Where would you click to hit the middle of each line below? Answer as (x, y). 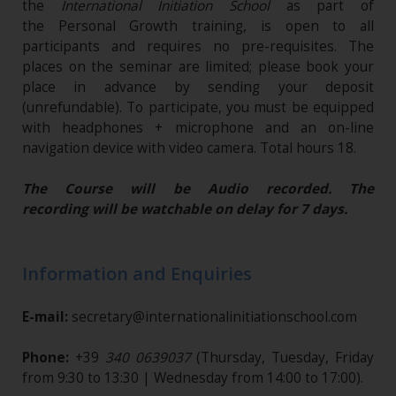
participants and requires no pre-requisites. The (198, 47)
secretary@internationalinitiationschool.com (213, 317)
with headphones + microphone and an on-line (198, 128)
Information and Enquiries (137, 274)
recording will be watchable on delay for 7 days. (185, 209)
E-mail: (45, 317)
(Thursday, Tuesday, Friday (286, 358)
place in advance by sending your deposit (198, 88)
